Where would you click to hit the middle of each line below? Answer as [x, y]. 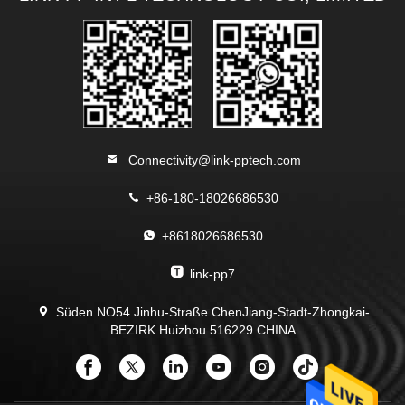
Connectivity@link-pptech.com [212, 160]
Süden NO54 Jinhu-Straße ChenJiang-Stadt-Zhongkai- [212, 312]
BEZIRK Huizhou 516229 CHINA [202, 330]
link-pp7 [212, 274]
